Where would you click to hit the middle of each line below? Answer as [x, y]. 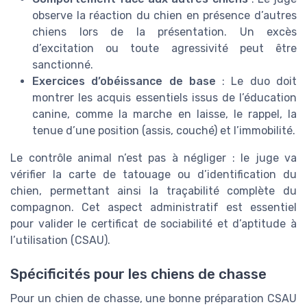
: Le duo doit [256, 82]
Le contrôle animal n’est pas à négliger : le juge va [153, 158]
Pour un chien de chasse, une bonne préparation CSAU [153, 298]
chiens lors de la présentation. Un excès [164, 32]
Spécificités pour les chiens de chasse [138, 274]
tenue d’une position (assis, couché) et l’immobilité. [164, 131]
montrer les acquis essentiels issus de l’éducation [164, 98]
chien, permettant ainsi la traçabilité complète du [153, 191]
